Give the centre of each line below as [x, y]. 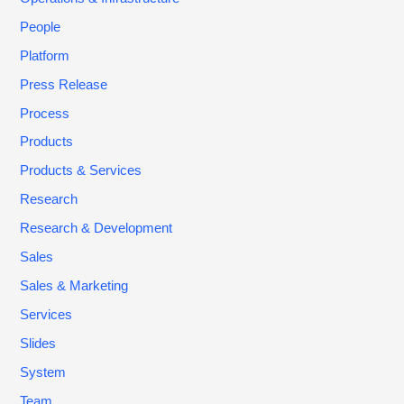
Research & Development [96, 229]
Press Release [64, 84]
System [43, 372]
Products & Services [81, 171]
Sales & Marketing [74, 286]
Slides [38, 344]
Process [45, 113]
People [41, 27]
